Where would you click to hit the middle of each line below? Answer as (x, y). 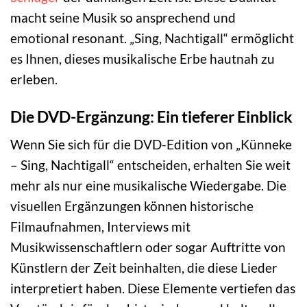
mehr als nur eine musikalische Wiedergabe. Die (148, 186)
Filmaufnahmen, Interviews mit (100, 227)
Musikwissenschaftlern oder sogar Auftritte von (148, 247)
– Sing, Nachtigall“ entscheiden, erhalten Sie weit (150, 165)
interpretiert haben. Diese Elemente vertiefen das (153, 288)
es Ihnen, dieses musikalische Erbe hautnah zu (143, 58)
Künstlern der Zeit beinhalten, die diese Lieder (144, 268)
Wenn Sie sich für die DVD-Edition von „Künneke (151, 145)
